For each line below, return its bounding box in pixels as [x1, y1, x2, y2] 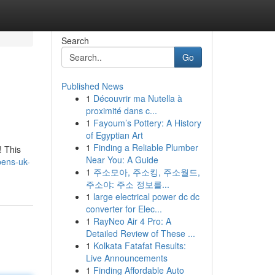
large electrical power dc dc [93, 190, 199, 203]
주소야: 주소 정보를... [85, 178, 169, 190]
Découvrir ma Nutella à [93, 92, 182, 104]
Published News [61, 80, 123, 92]
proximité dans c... [85, 104, 157, 117]
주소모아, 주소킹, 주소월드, [93, 166, 200, 178]
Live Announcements [85, 252, 168, 264]
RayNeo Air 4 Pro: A [93, 215, 171, 227]
